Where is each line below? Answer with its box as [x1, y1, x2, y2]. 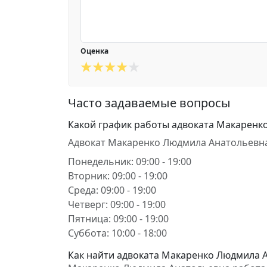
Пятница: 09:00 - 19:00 [68, 212, 169, 225]
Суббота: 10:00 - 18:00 [68, 226, 167, 240]
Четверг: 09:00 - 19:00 [68, 198, 166, 211]
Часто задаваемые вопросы [68, 95, 231, 111]
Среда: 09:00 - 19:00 [68, 184, 156, 197]
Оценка [80, 46, 108, 56]
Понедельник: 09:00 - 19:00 [68, 155, 191, 168]
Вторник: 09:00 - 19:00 [68, 169, 167, 182]
